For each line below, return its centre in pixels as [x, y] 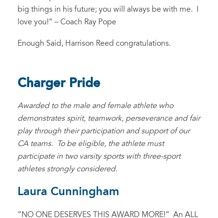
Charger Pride [59, 83]
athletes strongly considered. [67, 169]
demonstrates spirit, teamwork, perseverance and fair [109, 118]
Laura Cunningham [68, 192]
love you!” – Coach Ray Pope [67, 22]
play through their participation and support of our [104, 131]
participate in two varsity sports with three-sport [99, 156]
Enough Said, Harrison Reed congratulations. [94, 44]
